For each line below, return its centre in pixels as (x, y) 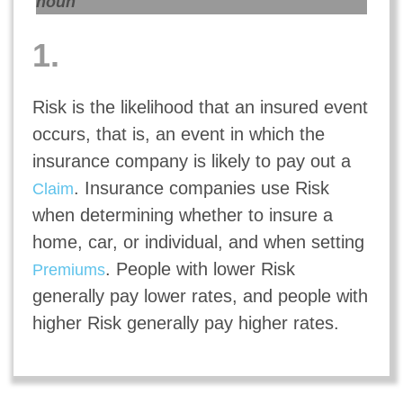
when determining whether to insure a (182, 215)
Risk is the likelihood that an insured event (200, 107)
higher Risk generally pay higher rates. (185, 322)
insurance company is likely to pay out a (191, 161)
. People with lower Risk (200, 269)
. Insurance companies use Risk (201, 188)
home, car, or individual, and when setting (198, 242)
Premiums (68, 269)
